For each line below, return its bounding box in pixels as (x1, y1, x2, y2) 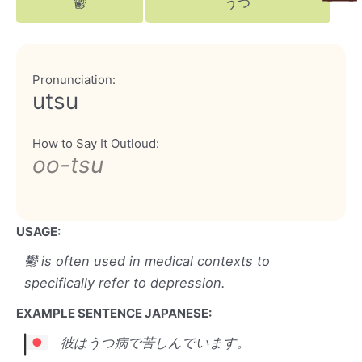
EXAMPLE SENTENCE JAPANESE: (16, 305, 212, 322)
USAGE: (16, 224, 61, 240)
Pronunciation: (32, 72, 116, 88)
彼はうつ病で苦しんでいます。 (61, 335, 250, 351)
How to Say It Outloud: (32, 136, 159, 152)
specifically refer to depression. (24, 275, 225, 292)
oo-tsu (32, 151, 103, 179)
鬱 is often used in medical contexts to (24, 253, 270, 270)
